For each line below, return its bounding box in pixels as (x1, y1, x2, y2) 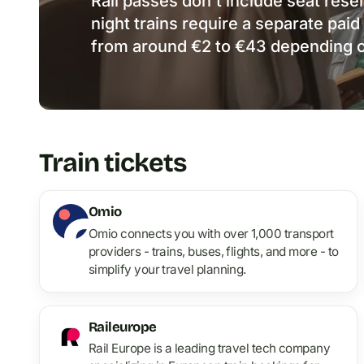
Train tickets (39, 147, 187, 179)
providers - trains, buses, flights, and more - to (89, 243, 339, 259)
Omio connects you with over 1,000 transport (89, 225, 334, 241)
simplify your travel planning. (89, 261, 246, 277)
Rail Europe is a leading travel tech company (89, 340, 331, 357)
